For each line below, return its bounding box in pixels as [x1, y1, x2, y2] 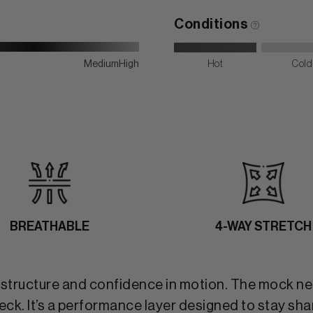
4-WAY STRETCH [215, 219, 312, 233]
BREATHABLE [10, 219, 89, 233]
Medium [84, 59, 119, 69]
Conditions [174, 17, 251, 31]
